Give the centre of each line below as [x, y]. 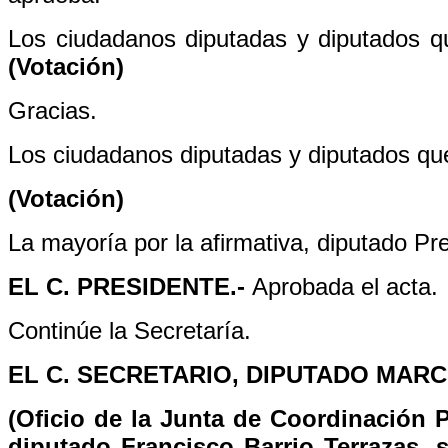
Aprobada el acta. [345, 286]
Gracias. [52, 110]
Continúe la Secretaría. [129, 330]
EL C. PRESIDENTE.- [130, 286]
